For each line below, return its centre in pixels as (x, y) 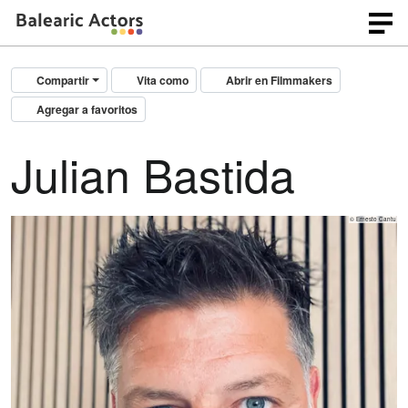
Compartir (63, 80)
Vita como (163, 80)
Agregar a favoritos (87, 109)
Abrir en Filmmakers (280, 80)
